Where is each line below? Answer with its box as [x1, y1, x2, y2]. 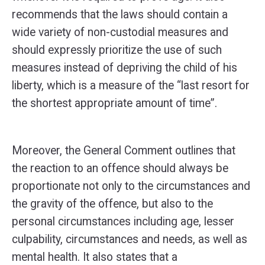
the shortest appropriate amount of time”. [12, 96, 217, 110]
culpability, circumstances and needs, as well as [12, 232, 247, 246]
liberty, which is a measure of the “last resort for [12, 79, 250, 92]
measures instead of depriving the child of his [12, 61, 237, 75]
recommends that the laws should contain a [12, 8, 228, 21]
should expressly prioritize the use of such [12, 43, 222, 57]
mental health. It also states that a [12, 250, 177, 264]
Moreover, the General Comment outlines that [12, 144, 235, 157]
